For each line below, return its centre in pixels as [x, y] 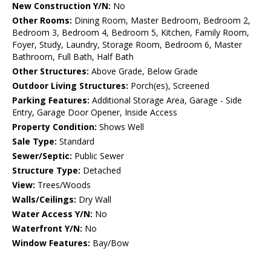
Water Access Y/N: [52, 214]
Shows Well [120, 127]
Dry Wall [94, 200]
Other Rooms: [42, 21]
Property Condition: [54, 127]
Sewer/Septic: [42, 156]
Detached [101, 171]
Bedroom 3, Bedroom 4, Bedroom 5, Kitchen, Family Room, [131, 33]
